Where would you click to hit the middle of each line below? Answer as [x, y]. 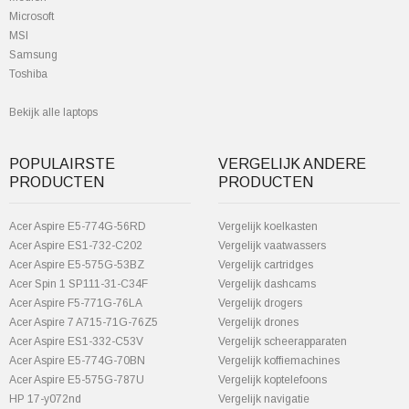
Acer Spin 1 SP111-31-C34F [79, 284]
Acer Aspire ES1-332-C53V [76, 341]
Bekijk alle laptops [53, 112]
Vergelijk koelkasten [268, 226]
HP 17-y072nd [45, 399]
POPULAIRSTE [62, 164]
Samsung [33, 55]
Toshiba [28, 74]
